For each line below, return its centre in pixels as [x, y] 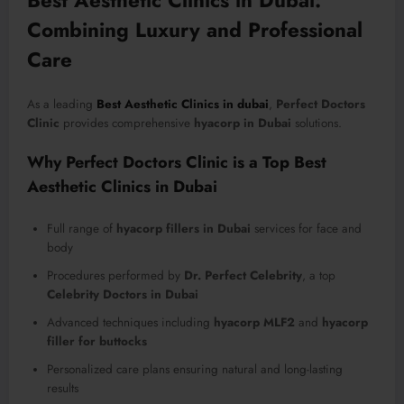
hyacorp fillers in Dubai [184, 229]
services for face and [306, 229]
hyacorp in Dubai [243, 124]
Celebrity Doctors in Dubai [123, 295]
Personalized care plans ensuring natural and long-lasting [195, 370]
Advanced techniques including [130, 323]
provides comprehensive [127, 124]
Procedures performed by [115, 276]
